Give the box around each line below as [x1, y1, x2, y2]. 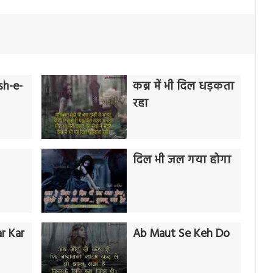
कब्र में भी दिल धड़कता [132, 77, 234, 96]
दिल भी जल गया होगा [132, 151, 231, 170]
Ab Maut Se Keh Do [132, 225, 230, 244]
